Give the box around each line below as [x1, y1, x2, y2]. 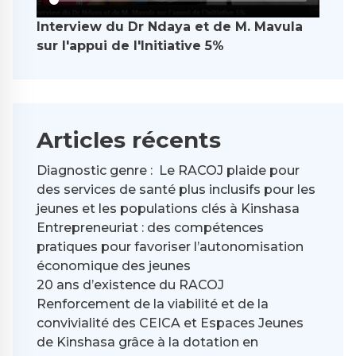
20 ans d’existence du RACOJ [37, 277, 224, 292]
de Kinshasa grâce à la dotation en [37, 334, 258, 350]
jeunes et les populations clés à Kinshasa [37, 200, 300, 216]
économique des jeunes [37, 257, 191, 273]
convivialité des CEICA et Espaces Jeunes [37, 315, 304, 331]
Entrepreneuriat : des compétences [37, 219, 264, 235]
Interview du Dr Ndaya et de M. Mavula [37, 18, 303, 34]
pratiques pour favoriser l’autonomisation [37, 238, 304, 254]
